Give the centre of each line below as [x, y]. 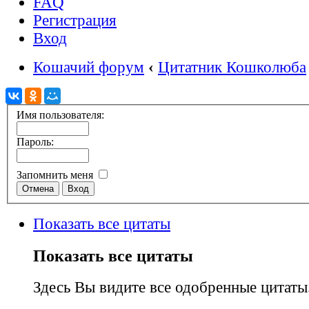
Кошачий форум [89, 67]
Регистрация [75, 20]
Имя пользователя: [60, 115]
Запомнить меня [56, 175]
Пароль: [35, 142]
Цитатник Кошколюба [232, 67]
